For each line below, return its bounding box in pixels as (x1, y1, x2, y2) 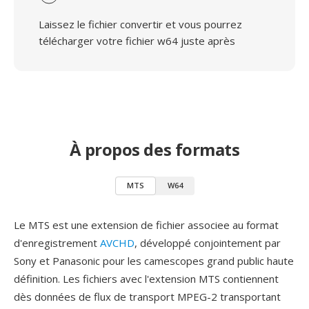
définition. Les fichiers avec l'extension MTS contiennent (14, 272, 279, 286)
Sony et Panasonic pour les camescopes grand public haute (14, 254, 294, 268)
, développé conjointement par (134, 236, 281, 250)
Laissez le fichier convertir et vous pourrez (39, 17, 242, 31)
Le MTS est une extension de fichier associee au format (14, 218, 279, 232)
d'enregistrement (14, 236, 100, 250)
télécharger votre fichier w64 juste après (39, 34, 235, 48)
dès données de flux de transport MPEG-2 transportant (14, 290, 281, 303)
